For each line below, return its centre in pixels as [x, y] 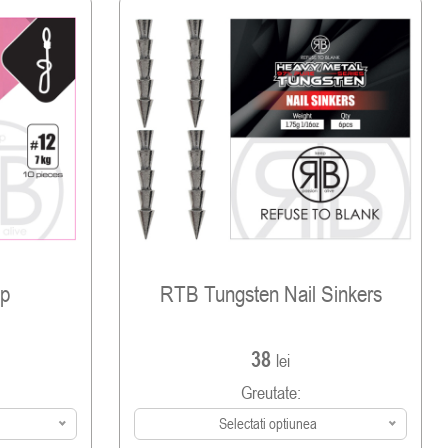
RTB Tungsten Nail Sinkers [270, 294]
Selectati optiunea [268, 424]
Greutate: [270, 393]
